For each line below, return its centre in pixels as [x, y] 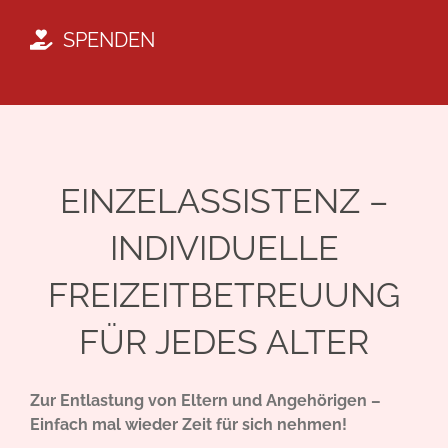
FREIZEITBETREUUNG [224, 295]
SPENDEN [109, 40]
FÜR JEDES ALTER [224, 342]
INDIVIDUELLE [224, 248]
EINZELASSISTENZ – [224, 201]
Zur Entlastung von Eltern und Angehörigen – [205, 400]
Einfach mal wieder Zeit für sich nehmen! [188, 424]
